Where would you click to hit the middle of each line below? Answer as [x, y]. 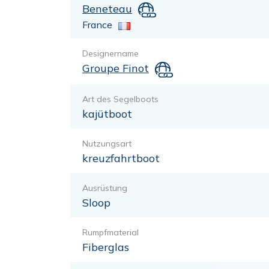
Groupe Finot [116, 68]
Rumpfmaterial [110, 232]
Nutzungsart [107, 143]
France [97, 25]
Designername [110, 54]
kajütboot [107, 113]
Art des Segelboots [120, 99]
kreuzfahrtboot [121, 158]
